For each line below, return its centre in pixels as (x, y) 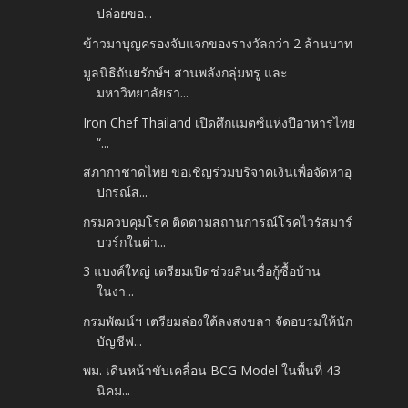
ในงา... (116, 291)
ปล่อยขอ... (125, 14)
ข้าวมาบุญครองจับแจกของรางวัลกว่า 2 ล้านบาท (218, 43)
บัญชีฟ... (120, 341)
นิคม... (114, 391)
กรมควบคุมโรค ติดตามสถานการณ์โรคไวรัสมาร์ (218, 221)
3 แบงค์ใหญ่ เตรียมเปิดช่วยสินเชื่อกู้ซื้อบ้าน (202, 271)
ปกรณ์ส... (122, 192)
